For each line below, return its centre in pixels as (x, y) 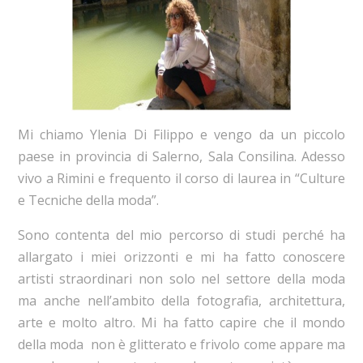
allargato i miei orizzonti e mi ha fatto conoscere (181, 257)
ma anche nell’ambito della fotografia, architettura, (181, 301)
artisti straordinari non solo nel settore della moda (181, 279)
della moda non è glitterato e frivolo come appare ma (181, 345)
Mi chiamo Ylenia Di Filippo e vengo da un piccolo (181, 135)
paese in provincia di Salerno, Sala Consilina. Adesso (181, 157)
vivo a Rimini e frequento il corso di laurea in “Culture (181, 179)
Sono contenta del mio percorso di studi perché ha (181, 235)
